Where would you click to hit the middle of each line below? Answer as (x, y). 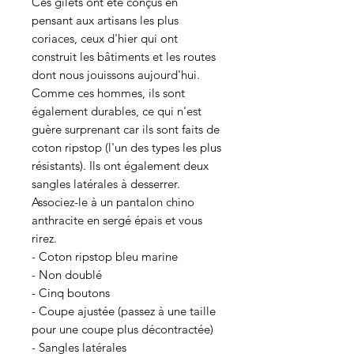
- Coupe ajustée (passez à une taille (124, 311)
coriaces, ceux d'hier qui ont (105, 38)
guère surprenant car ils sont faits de (126, 129)
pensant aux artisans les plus (105, 20)
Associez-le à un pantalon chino (113, 202)
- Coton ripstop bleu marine (105, 256)
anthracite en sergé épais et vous (117, 220)
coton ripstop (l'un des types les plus (126, 147)
